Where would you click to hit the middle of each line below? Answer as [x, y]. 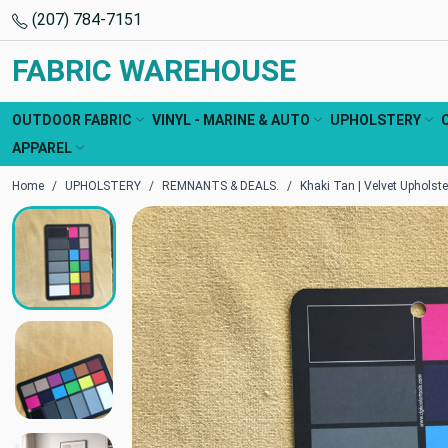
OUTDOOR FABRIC [72, 119]
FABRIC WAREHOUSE [154, 71]
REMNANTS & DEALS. [220, 185]
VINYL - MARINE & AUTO [231, 119]
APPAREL [42, 147]
